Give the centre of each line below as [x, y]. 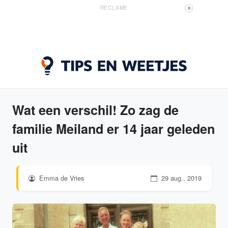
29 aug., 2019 [180, 178]
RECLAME [114, 8]
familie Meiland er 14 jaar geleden [113, 129]
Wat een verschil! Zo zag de [95, 110]
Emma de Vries [61, 178]
